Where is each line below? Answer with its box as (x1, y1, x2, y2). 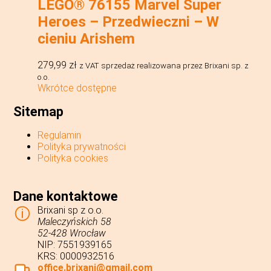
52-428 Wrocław (38, 227, 106, 240)
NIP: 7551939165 (38, 239, 113, 251)
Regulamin (38, 129, 82, 142)
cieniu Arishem (38, 30, 135, 48)
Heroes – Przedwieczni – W (38, 13, 220, 31)
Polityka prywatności (38, 141, 126, 153)
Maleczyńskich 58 (38, 216, 112, 228)
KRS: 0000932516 (38, 250, 115, 263)
